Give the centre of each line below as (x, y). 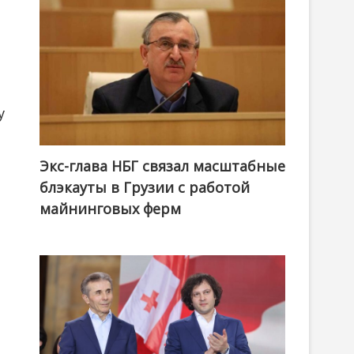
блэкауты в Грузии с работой (145, 188)
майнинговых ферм (110, 209)
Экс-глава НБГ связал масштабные (162, 166)
